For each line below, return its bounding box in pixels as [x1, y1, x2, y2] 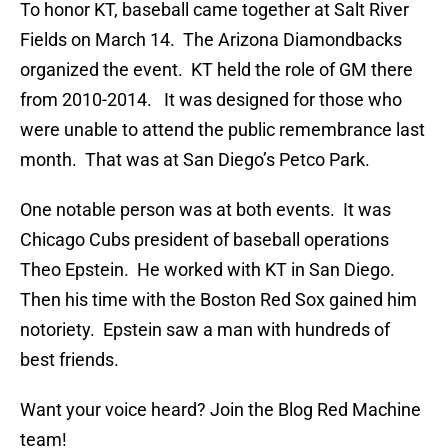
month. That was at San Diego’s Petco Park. [20, 149, 370, 171]
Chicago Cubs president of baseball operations [20, 229, 389, 251]
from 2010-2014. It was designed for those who [20, 89, 402, 111]
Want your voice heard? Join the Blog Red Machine [20, 399, 421, 421]
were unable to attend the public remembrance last [20, 119, 425, 141]
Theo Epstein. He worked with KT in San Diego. [20, 259, 399, 281]
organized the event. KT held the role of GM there [20, 59, 413, 81]
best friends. [20, 349, 119, 371]
